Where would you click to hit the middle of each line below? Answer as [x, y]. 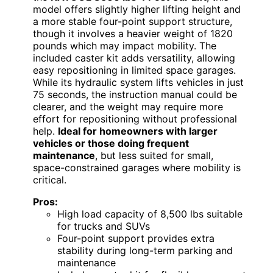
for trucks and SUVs [104, 226]
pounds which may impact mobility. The [125, 46]
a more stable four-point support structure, [133, 22]
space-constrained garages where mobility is [137, 168]
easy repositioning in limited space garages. [134, 70]
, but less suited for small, [154, 156]
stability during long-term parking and [145, 251]
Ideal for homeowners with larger [138, 131]
